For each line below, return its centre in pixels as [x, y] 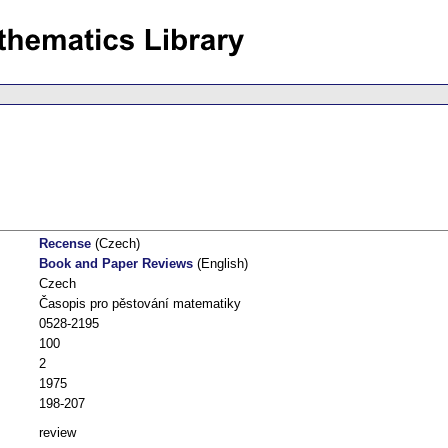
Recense [65, 244]
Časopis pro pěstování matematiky [140, 304]
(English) [220, 264]
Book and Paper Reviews [116, 264]
